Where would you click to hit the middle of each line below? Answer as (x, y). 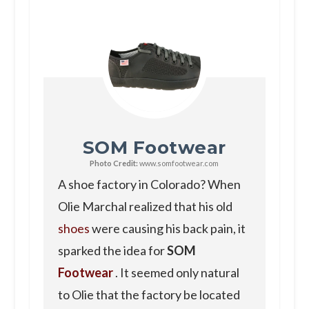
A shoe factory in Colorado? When (149, 184)
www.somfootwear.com (179, 163)
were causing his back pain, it (167, 228)
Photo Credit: (114, 163)
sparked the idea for (112, 250)
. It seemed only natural (176, 272)
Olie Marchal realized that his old (145, 206)
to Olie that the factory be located (149, 294)
